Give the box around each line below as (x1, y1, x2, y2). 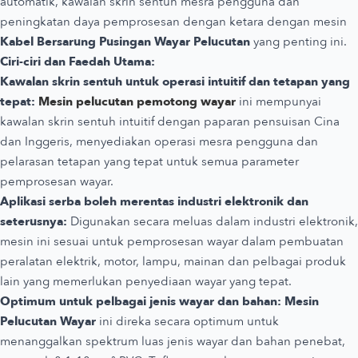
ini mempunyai (236, 93, 321, 109)
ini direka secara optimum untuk (96, 312, 279, 329)
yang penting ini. (250, 33, 347, 50)
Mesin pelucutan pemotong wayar (38, 93, 236, 109)
